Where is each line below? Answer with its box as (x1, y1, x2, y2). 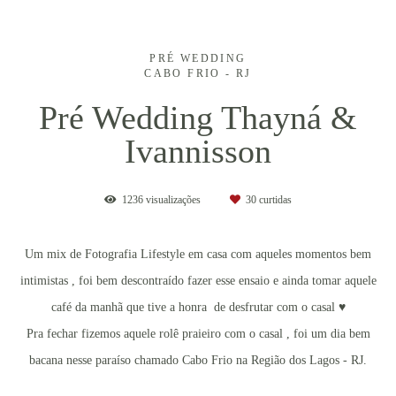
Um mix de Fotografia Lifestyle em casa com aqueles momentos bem (25, 246, 371, 261)
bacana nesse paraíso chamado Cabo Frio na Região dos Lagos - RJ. (29, 352, 367, 367)
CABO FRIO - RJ (144, 66, 252, 80)
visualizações (143, 193, 203, 206)
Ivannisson (125, 132, 271, 170)
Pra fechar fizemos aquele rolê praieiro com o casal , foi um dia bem (26, 325, 370, 340)
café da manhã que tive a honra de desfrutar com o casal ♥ (50, 299, 346, 314)
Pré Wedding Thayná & (39, 98, 357, 136)
